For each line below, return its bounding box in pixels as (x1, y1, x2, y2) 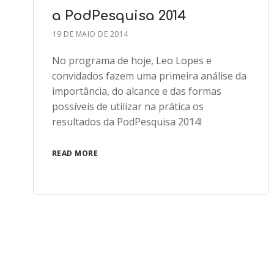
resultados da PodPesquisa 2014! (51, 115, 202, 129)
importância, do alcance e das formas (51, 84, 221, 98)
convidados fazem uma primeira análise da (51, 69, 246, 83)
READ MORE (51, 148, 98, 159)
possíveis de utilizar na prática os (51, 100, 204, 114)
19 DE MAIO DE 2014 (52, 29, 128, 40)
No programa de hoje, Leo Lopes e (51, 54, 212, 68)
